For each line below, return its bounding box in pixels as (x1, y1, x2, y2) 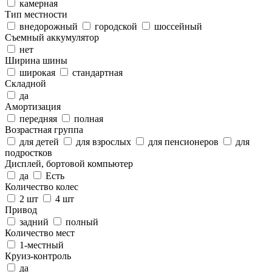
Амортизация (5, 101, 61, 112)
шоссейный (152, 21, 202, 32)
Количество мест (5, 227, 75, 238)
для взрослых (73, 136, 134, 147)
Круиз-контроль (5, 250, 71, 261)
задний (17, 216, 51, 227)
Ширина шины (5, 55, 67, 66)
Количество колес (5, 181, 78, 192)
